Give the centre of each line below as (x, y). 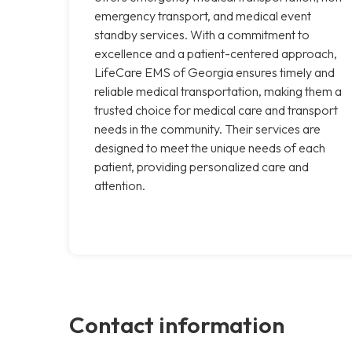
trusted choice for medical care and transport (216, 110)
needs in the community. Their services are (207, 128)
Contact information (177, 324)
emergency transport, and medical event (203, 15)
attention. (120, 185)
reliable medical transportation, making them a (218, 91)
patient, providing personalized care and (202, 166)
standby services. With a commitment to (202, 34)
